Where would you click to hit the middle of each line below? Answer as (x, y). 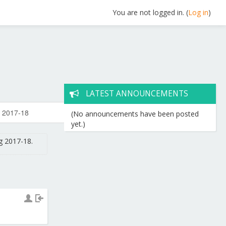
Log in (198, 12)
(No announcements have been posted (135, 114)
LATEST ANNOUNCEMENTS (137, 94)
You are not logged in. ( (150, 12)
